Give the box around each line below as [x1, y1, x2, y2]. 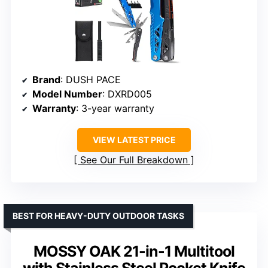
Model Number [32, 88, 102, 100]
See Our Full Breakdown [80, 154, 188, 166]
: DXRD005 [102, 88, 152, 100]
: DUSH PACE [60, 74, 121, 86]
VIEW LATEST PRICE [92, 135, 176, 145]
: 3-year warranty [76, 102, 154, 115]
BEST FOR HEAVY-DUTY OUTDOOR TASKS [13, 211, 184, 221]
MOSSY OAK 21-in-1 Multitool [33, 242, 234, 261]
